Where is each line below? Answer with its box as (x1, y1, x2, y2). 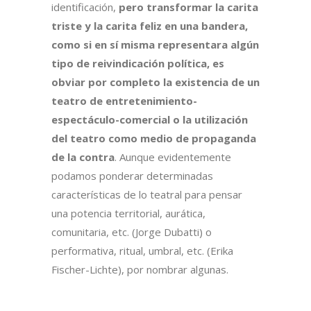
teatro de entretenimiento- (51, 94, 197, 108)
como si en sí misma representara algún (51, 37, 259, 52)
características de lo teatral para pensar (51, 187, 242, 202)
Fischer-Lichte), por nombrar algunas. (51, 262, 228, 277)
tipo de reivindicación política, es (51, 56, 224, 71)
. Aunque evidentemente (115, 150, 231, 165)
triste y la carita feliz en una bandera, (51, 19, 248, 33)
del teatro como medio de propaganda (51, 131, 256, 146)
